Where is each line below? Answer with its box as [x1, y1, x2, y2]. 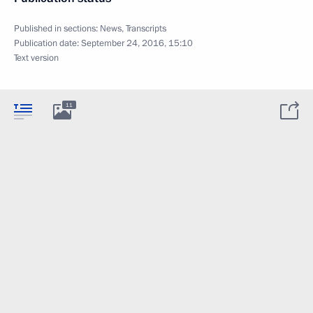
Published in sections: [14, 22, 100, 35]
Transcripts [126, 22, 166, 35]
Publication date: [14, 37, 81, 50]
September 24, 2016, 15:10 [81, 37, 193, 50]
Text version [14, 52, 59, 64]
